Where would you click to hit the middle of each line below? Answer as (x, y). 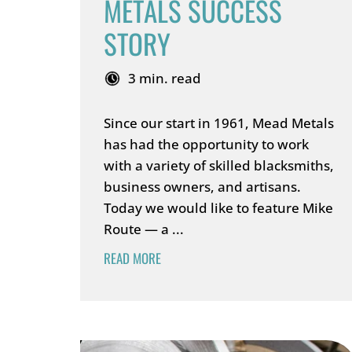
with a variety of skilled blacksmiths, (219, 165)
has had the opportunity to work (206, 144)
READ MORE (132, 258)
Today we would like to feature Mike (218, 208)
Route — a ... (144, 229)
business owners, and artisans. (202, 187)
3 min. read (165, 78)
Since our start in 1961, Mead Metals (219, 123)
